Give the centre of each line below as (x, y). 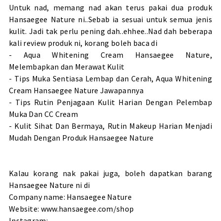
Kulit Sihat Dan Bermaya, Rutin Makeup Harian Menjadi (113, 126)
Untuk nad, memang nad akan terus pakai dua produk (110, 7)
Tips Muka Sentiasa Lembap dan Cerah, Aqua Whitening (113, 78)
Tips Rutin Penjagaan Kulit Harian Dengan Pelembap (114, 102)
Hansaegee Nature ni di (49, 185)
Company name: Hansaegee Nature (70, 197)
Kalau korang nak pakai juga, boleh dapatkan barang (110, 173)
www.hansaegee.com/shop (87, 208)
